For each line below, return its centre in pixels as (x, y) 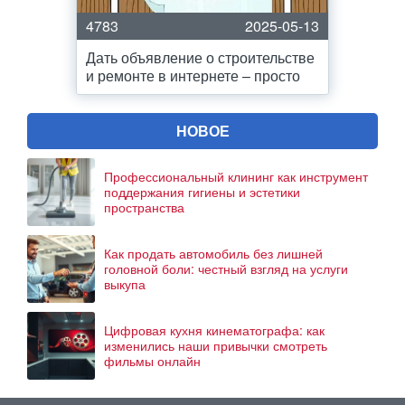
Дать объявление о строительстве (200, 57)
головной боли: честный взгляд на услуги (226, 268)
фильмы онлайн (152, 361)
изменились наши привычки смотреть (216, 345)
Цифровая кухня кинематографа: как (214, 330)
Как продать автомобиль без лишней (213, 253)
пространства (144, 207)
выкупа (125, 284)
